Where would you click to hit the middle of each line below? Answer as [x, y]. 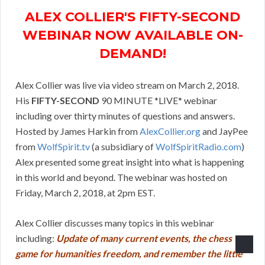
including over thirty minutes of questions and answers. [125, 116]
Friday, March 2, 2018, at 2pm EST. [85, 193]
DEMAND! [132, 54]
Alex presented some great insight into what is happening [130, 162]
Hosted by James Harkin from [77, 131]
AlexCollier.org [170, 131]
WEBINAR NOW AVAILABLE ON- [132, 35]
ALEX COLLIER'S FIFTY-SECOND [132, 17]
